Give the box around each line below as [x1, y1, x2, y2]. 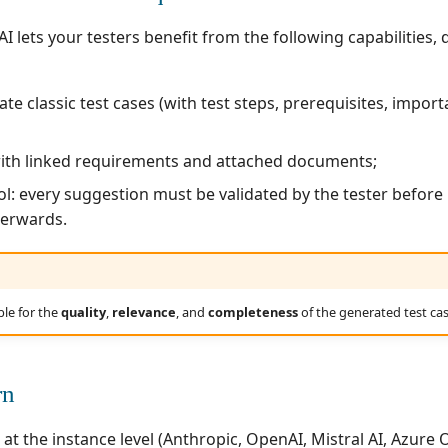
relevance [111, 303, 176, 322]
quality [60, 303, 106, 322]
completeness [207, 303, 298, 322]
